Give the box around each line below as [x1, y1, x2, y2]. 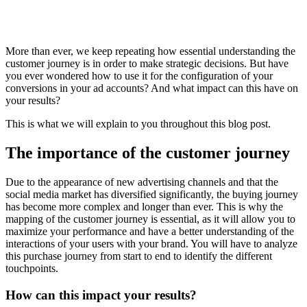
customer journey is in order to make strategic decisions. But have [5, 58, 288, 69]
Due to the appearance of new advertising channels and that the [5, 175, 278, 188]
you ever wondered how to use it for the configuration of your [5, 70, 273, 82]
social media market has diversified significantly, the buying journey [5, 188, 298, 200]
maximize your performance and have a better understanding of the [5, 225, 294, 237]
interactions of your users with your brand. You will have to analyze [5, 237, 297, 249]
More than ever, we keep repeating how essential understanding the [5, 45, 295, 57]
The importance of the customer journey [5, 143, 290, 162]
